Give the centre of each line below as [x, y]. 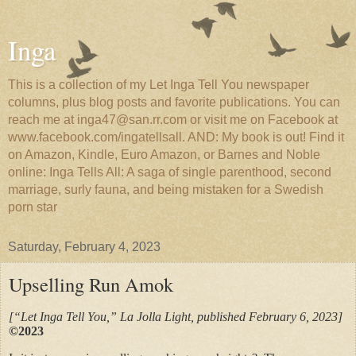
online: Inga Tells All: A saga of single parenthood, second [170, 172]
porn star [33, 207]
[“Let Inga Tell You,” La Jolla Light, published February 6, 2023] [176, 316]
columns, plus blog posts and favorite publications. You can [174, 102]
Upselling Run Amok [91, 284]
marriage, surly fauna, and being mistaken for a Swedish [166, 190]
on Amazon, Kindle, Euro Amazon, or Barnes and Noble [164, 155]
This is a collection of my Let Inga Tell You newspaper [159, 85]
